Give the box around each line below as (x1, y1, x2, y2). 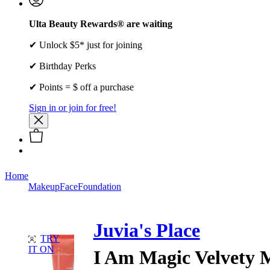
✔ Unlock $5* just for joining (29, 39, 142, 50)
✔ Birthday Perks (29, 60, 96, 71)
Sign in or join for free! (29, 102, 116, 113)
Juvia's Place (93, 219, 200, 242)
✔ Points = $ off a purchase (29, 81, 134, 92)
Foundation (78, 181, 121, 192)
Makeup (28, 181, 60, 192)
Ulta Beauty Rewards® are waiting (29, 18, 172, 29)
